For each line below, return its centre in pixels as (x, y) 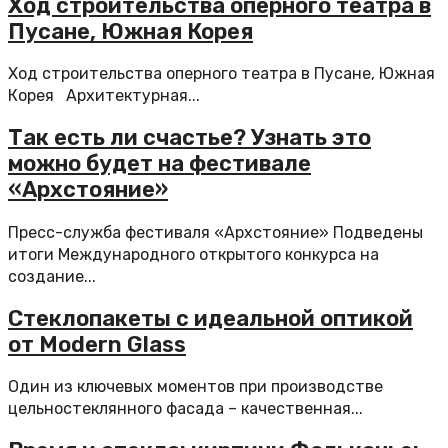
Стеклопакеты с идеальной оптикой (210, 318)
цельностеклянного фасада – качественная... (185, 408)
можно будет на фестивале (159, 164)
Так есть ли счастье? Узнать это (189, 138)
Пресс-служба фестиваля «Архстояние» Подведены (215, 232)
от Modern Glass (97, 344)
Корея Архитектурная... (104, 95)
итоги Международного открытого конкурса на (193, 254)
